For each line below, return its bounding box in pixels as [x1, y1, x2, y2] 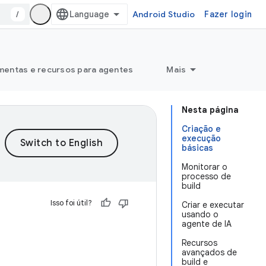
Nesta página [182, 104, 239, 115]
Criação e [182, 123, 221, 134]
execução [182, 133, 221, 144]
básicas [182, 142, 213, 153]
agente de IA [182, 218, 232, 229]
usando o [182, 209, 218, 220]
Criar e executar [182, 199, 244, 210]
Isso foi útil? [50, 198, 92, 208]
